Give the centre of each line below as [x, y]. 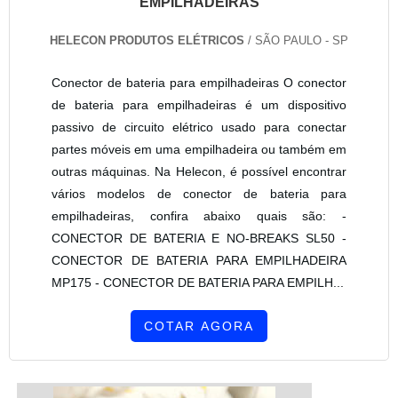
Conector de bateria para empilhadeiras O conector [199, 83]
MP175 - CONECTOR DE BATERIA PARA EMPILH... [198, 283]
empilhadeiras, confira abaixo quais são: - [199, 216]
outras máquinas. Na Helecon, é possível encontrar [199, 172]
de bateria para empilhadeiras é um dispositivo [199, 105]
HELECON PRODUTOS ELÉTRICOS [149, 41]
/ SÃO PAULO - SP [298, 41]
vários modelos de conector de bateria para [199, 194]
